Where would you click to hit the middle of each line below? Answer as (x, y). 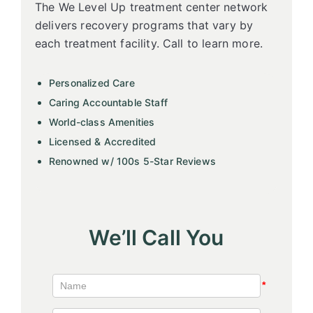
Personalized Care (92, 83)
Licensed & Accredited (103, 141)
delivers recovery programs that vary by (144, 25)
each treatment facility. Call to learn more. (149, 43)
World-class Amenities (102, 122)
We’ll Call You (156, 238)
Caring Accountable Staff (108, 102)
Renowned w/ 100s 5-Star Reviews (132, 161)
